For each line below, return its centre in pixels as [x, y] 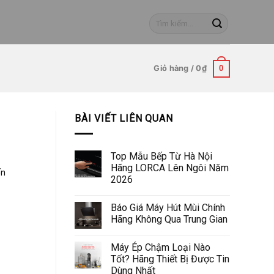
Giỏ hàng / [175, 68]
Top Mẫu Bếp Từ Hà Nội [161, 156]
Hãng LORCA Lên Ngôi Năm [170, 168]
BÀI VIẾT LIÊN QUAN [124, 118]
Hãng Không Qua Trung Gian [169, 219]
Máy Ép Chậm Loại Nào [161, 247]
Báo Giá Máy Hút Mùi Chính [168, 207]
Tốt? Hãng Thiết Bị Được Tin [170, 259]
